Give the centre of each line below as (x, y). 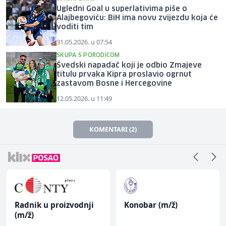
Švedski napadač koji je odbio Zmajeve (129, 65)
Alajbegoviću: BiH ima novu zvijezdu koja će (137, 18)
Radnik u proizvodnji (54, 205)
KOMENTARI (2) (113, 129)
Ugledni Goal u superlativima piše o (122, 9)
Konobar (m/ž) (151, 205)
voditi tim (75, 27)
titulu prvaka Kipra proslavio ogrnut (124, 74)
